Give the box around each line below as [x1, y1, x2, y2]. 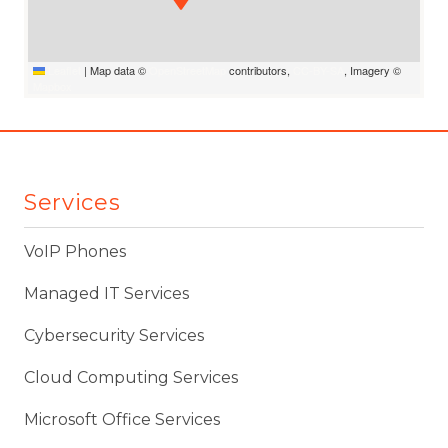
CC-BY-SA [293, 62, 344, 79]
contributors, [226, 62, 293, 79]
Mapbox [33, 78, 72, 95]
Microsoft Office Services [24, 409, 220, 429]
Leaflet [45, 62, 81, 79]
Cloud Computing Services [24, 367, 242, 387]
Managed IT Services [24, 283, 189, 303]
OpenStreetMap [149, 62, 226, 79]
